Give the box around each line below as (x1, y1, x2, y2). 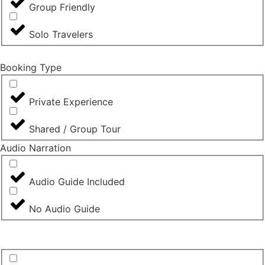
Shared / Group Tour (29, 122, 121, 135)
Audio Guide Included (29, 176, 125, 188)
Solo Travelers (29, 28, 93, 41)
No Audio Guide (29, 203, 100, 215)
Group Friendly (29, 1, 95, 14)
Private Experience (29, 95, 113, 108)
